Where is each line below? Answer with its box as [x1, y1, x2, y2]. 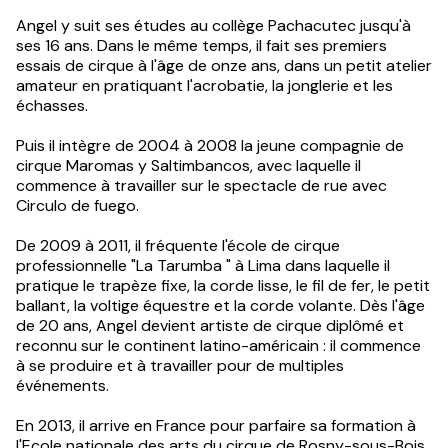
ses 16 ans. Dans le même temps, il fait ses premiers [16, 35, 387, 57]
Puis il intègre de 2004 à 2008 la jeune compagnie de [16, 135, 404, 157]
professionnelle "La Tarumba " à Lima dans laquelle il [16, 255, 390, 277]
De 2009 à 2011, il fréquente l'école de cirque [16, 235, 340, 257]
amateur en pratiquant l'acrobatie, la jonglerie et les [16, 75, 393, 97]
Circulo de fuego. [16, 195, 139, 217]
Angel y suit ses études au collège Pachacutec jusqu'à [16, 15, 411, 37]
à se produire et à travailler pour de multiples [16, 355, 344, 377]
